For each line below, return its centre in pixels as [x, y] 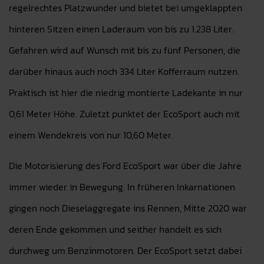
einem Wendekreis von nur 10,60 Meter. [91, 135]
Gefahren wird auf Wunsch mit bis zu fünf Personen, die [125, 50]
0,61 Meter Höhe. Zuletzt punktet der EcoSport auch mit [124, 114]
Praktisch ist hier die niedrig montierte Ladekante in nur [126, 93]
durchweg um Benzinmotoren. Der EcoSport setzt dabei [125, 250]
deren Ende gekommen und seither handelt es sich [115, 229]
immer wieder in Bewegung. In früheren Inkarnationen [122, 187]
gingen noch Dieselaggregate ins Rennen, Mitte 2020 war [128, 208]
